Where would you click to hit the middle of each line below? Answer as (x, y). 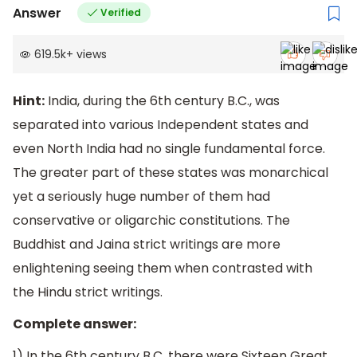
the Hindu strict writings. (88, 292)
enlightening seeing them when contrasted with (163, 269)
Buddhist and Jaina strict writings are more (147, 245)
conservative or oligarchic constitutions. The (151, 221)
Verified (120, 13)
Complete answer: (75, 324)
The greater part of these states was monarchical (171, 173)
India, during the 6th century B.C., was (162, 101)
